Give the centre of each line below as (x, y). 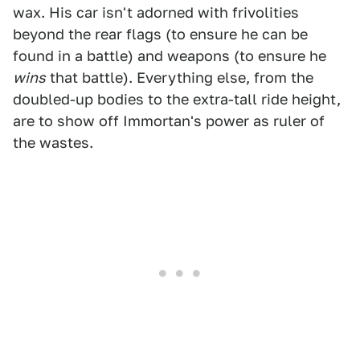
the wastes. (53, 143)
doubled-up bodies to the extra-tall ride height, (177, 100)
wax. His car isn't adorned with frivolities (156, 13)
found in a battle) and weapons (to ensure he (170, 56)
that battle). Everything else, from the (180, 78)
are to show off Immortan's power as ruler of (169, 121)
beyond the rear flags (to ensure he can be (160, 35)
